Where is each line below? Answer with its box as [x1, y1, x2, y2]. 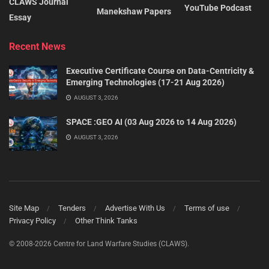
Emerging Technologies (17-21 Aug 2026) [66, 77, 225, 87]
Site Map [9, 204, 39, 213]
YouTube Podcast [184, 2, 252, 13]
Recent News [9, 40, 65, 52]
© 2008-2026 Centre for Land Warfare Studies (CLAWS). [9, 240, 189, 249]
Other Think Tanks [75, 216, 138, 226]
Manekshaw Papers [97, 6, 171, 16]
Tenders [58, 204, 86, 213]
